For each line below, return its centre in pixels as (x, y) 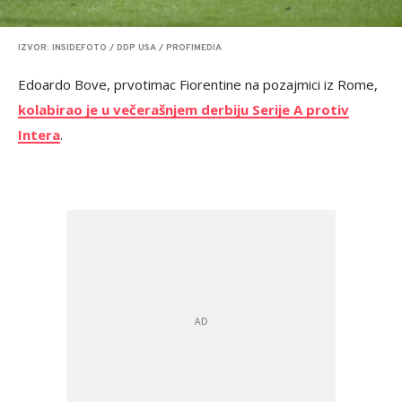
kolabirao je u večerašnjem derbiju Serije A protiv (184, 110)
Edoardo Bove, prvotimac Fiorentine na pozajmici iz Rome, (198, 85)
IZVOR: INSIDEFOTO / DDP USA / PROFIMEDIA (120, 48)
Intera (39, 135)
